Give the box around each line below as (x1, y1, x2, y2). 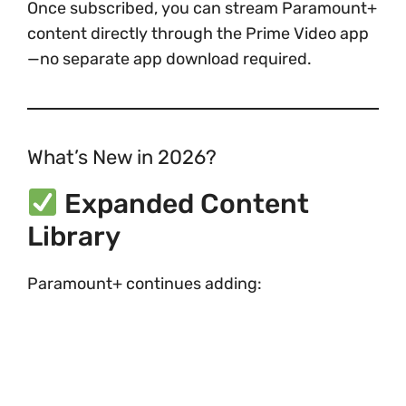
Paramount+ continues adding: (27, 274, 262, 294)
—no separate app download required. (27, 49, 312, 69)
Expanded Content (58, 188, 310, 220)
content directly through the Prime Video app (27, 24, 369, 43)
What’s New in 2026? (27, 145, 217, 169)
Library (27, 220, 121, 253)
